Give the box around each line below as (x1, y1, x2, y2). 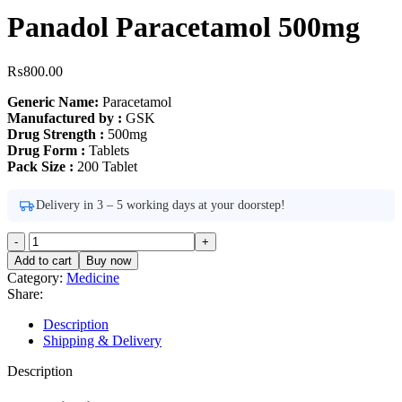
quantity (28, 279, 74, 295)
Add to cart (14, 253, 72, 267)
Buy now (86, 253, 131, 267)
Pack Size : (7, 158, 74, 174)
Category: (7, 269, 63, 285)
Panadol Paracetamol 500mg (7, 11, 360, 44)
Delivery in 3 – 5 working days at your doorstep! (36, 197, 285, 212)
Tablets (85, 142, 129, 158)
